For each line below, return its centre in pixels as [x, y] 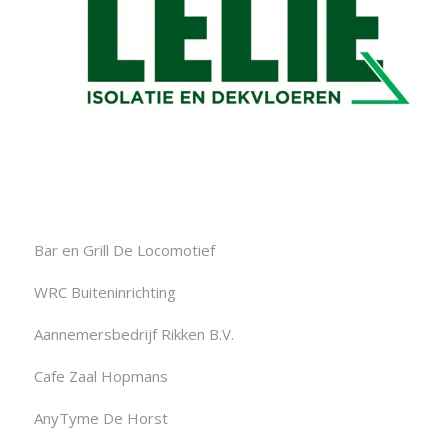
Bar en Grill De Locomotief [124, 249]
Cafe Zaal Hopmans [100, 375]
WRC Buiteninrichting [104, 291]
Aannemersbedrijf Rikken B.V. [133, 333]
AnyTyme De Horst [100, 417]
